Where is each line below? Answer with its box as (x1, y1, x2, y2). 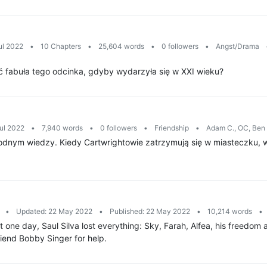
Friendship (153, 123, 191, 132)
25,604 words (97, 42, 146, 51)
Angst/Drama (214, 42, 261, 51)
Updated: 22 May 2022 (16, 207, 92, 216)
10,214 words (206, 207, 254, 216)
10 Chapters (39, 42, 83, 51)
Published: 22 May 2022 (110, 207, 190, 216)
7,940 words (40, 123, 85, 132)
